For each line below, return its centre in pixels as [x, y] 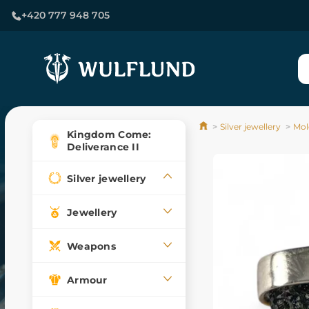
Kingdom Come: [109, 134]
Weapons [91, 246]
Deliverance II [103, 147]
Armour [87, 280]
